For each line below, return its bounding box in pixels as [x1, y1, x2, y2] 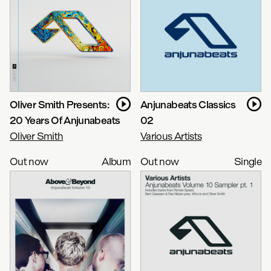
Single [233, 155, 261, 168]
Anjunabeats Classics [140, 98, 236, 111]
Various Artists [140, 129, 202, 142]
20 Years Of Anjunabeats [10, 114, 120, 126]
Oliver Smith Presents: [10, 98, 109, 111]
